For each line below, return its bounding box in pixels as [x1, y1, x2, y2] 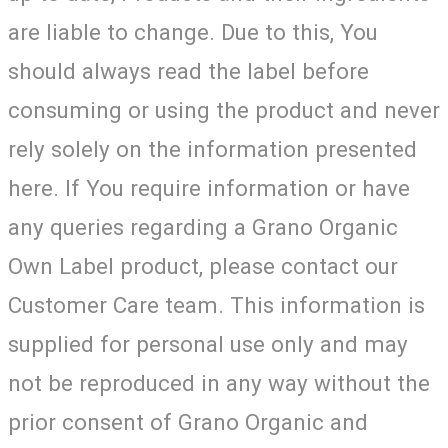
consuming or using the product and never [8, 96, 440, 123]
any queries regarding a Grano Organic [8, 213, 398, 240]
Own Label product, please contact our [8, 252, 398, 279]
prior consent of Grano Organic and [8, 408, 368, 435]
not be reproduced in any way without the [8, 369, 430, 396]
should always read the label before [8, 57, 369, 84]
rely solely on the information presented [8, 135, 417, 162]
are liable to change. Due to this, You [8, 18, 378, 45]
